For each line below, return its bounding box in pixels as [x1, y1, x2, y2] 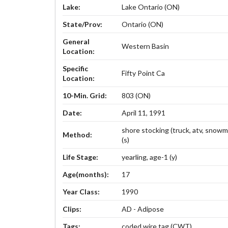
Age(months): [62, 170, 109, 179]
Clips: [62, 205, 81, 214]
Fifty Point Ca [122, 69, 165, 78]
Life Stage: [62, 153, 98, 162]
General [62, 37, 90, 46]
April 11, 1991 [122, 108, 166, 118]
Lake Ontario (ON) [122, 3, 180, 12]
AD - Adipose [122, 205, 164, 214]
